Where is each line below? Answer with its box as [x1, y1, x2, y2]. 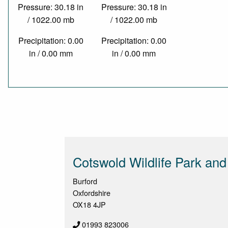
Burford [73, 176, 97, 187]
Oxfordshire [73, 187, 110, 198]
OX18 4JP [73, 199, 106, 210]
